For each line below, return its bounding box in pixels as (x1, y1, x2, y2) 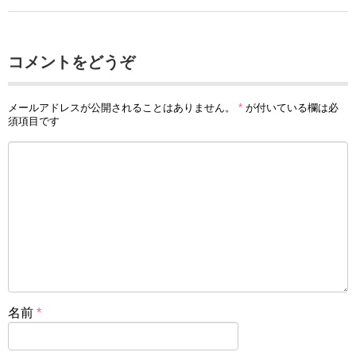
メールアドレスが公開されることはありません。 (8, 102, 235, 114)
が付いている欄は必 (242, 102, 339, 114)
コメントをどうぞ (8, 53, 135, 72)
